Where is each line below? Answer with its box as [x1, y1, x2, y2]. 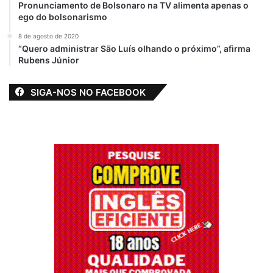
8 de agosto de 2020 [18, 32, 79, 40]
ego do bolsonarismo [18, 12, 107, 22]
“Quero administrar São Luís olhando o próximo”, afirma [18, 43, 250, 54]
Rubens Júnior [18, 55, 79, 65]
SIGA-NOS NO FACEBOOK [30, 87, 146, 98]
